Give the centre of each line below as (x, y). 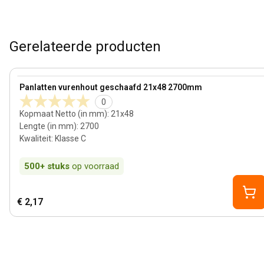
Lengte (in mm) (48, 126)
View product (44, 82)
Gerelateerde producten (85, 47)
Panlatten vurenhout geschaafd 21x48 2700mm (111, 87)
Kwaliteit (35, 138)
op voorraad (95, 166)
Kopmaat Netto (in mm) (63, 114)
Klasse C (70, 138)
